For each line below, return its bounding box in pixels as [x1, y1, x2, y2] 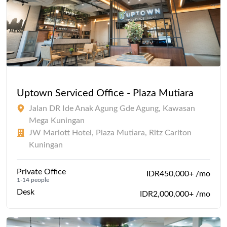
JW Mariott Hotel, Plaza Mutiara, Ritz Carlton [29, 128, 192, 137]
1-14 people [17, 176, 49, 183]
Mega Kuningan [29, 116, 85, 125]
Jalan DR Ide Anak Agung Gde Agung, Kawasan [29, 104, 195, 112]
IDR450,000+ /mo [146, 169, 210, 178]
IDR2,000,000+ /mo [140, 190, 210, 198]
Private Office [17, 167, 66, 176]
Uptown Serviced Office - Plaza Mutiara [17, 88, 194, 98]
